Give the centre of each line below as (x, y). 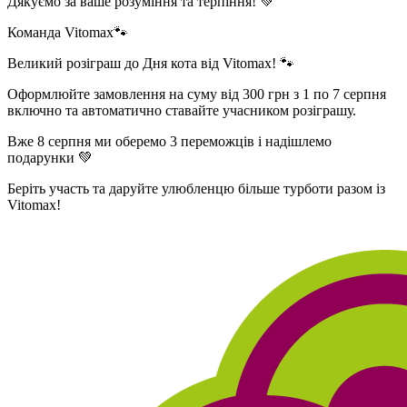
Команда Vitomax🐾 (68, 32)
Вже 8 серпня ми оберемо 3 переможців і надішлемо (169, 141)
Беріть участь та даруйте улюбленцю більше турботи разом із (196, 188)
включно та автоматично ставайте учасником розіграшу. (182, 110)
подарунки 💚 (50, 157)
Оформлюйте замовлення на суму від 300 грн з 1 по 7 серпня (197, 94)
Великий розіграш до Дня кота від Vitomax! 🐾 (151, 63)
